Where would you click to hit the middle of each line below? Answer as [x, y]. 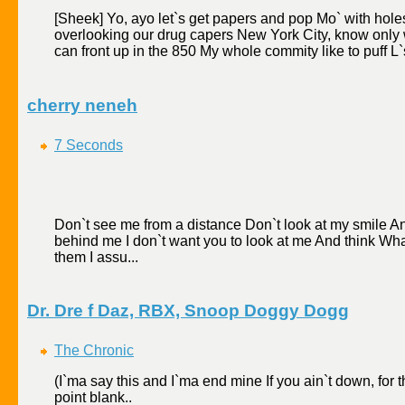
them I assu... [96, 257]
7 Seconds [89, 145]
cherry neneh [82, 106]
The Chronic [94, 351]
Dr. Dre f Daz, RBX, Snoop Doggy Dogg [188, 311]
